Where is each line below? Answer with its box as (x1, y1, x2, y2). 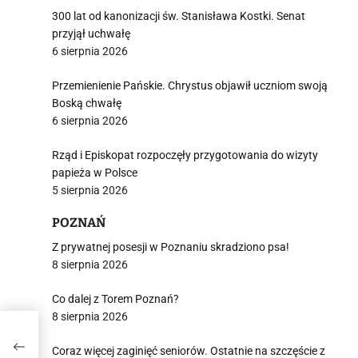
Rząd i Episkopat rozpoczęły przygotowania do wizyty (52, 149, 318, 161)
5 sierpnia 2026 (52, 184, 128, 197)
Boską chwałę (52, 97, 121, 109)
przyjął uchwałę (52, 27, 130, 40)
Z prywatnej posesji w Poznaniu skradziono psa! (52, 241, 289, 253)
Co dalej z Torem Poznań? (52, 292, 179, 305)
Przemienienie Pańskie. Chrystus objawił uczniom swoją (52, 79, 328, 92)
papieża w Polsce (52, 166, 137, 179)
